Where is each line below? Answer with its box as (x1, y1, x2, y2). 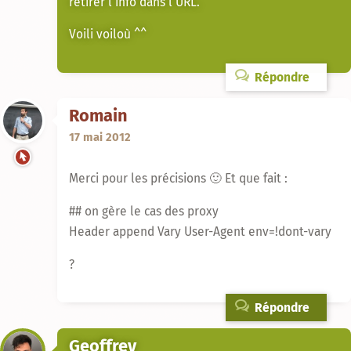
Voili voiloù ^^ (69, 27, 147, 42)
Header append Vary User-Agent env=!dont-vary (69, 224, 331, 240)
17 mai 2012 (69, 130, 131, 145)
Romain (69, 106, 128, 127)
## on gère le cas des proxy (69, 204, 219, 219)
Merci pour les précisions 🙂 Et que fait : (69, 171, 288, 186)
